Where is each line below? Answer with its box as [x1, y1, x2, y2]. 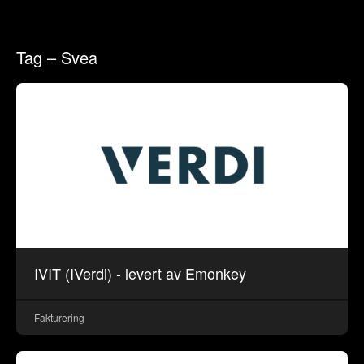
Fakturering [34, 310, 85, 325]
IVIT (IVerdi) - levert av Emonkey [34, 262, 247, 284]
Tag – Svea [16, 45, 98, 69]
